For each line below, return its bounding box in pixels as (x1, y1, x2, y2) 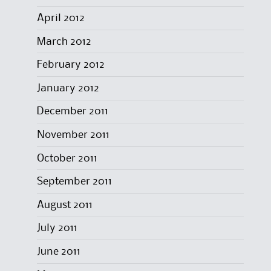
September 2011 (36, 177, 112, 187)
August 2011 (36, 200, 93, 210)
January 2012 (36, 83, 99, 93)
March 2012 (36, 36, 91, 47)
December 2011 (36, 106, 108, 117)
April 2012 (36, 13, 85, 24)
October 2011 (36, 153, 97, 163)
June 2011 (36, 246, 80, 256)
